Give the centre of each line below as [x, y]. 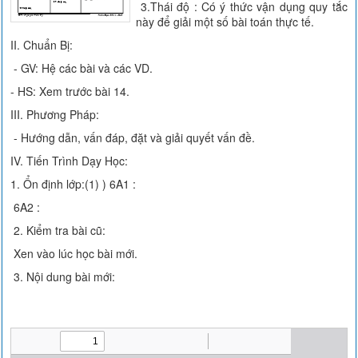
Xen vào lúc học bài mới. [74, 253]
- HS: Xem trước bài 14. [70, 91]
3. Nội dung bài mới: [63, 276]
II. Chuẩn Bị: [42, 45]
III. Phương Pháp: [55, 114]
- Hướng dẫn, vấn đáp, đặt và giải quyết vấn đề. [133, 137]
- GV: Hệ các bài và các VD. [82, 68]
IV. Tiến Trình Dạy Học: [70, 161]
